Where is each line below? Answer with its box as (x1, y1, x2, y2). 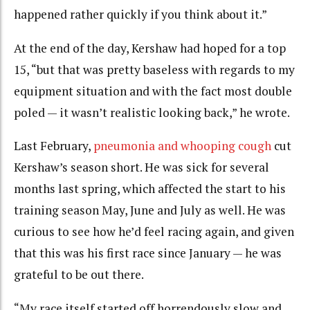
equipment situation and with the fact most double (14, 82, 292, 99)
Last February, (14, 138, 93, 154)
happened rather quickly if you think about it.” (14, 6, 267, 23)
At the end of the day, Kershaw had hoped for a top (14, 39, 286, 56)
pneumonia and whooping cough (93, 138, 271, 154)
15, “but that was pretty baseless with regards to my (14, 61, 295, 77)
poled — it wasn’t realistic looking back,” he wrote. (14, 104, 290, 120)
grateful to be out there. (14, 266, 144, 283)
